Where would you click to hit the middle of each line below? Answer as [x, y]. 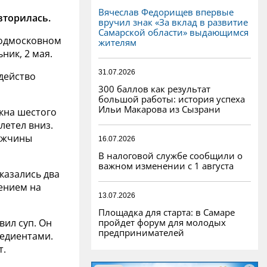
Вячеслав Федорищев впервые [166, 12]
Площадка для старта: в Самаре [167, 212]
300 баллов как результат [154, 89]
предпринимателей [141, 232]
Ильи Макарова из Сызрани [159, 109]
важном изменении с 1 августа [166, 165]
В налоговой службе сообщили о [170, 155]
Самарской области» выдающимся [173, 32]
